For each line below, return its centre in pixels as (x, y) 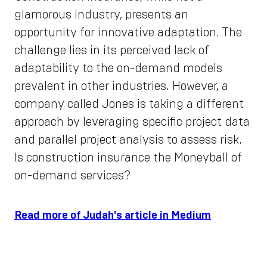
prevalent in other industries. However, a (121, 86)
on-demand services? (72, 176)
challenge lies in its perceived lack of (112, 50)
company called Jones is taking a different (129, 104)
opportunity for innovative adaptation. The (128, 32)
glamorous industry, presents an (101, 15)
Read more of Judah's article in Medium (113, 215)
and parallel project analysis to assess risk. (128, 140)
